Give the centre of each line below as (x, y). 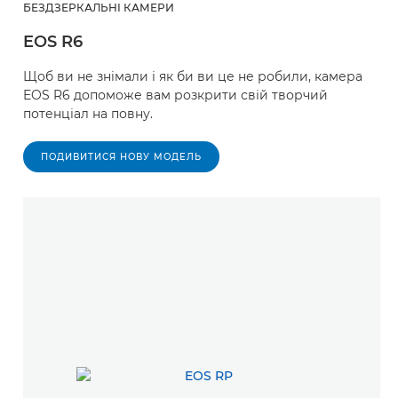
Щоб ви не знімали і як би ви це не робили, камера (193, 76)
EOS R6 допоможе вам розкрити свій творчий (175, 95)
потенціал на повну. (88, 113)
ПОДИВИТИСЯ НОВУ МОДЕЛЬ (121, 156)
